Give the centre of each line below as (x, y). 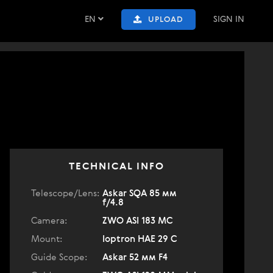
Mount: (47, 239)
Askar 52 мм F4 (135, 257)
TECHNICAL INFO (116, 167)
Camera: (49, 221)
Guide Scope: (59, 257)
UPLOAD (166, 20)
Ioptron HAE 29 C (140, 239)
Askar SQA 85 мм (140, 193)
